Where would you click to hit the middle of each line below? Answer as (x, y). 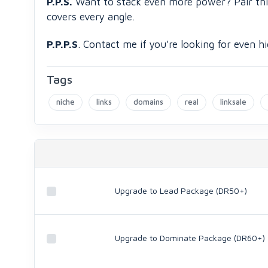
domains (148, 102)
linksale (233, 102)
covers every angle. (91, 17)
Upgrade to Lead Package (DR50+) (181, 191)
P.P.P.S (62, 44)
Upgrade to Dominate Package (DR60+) (190, 238)
